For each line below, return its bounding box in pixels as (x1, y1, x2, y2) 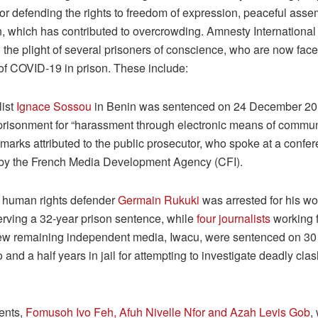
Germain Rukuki (118, 191, 199, 208)
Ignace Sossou (16, 97, 92, 114)
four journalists (197, 209, 270, 226)
